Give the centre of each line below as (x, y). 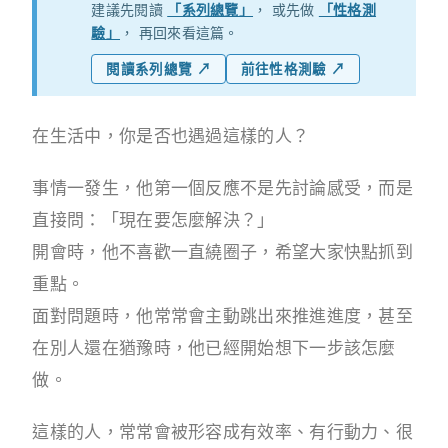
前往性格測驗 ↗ (293, 69)
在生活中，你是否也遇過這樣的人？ (171, 136)
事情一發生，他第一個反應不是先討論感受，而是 (223, 188)
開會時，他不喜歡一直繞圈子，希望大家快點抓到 (223, 252)
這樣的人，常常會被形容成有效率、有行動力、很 (223, 432)
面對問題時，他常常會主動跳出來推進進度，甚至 (223, 316)
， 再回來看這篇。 (179, 32)
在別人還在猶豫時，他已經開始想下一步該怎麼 (214, 348)
